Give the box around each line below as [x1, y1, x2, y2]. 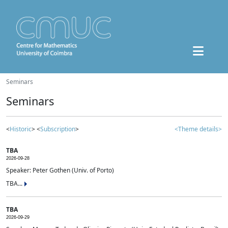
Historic [10, 125, 32, 133]
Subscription [40, 125, 75, 133]
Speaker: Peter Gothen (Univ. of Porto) [6, 166, 114, 175]
